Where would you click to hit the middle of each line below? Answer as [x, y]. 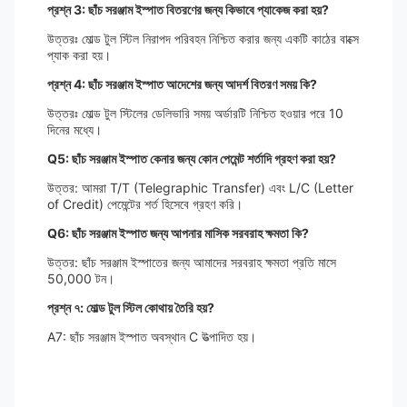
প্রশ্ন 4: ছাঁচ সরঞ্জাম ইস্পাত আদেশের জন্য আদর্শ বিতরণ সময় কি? [182, 84]
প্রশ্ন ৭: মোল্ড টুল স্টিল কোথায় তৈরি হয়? [131, 308]
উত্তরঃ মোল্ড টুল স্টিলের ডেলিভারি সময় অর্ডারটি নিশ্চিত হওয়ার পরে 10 [195, 113]
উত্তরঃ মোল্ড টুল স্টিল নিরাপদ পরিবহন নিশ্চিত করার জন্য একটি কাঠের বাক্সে [203, 39]
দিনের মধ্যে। [74, 129]
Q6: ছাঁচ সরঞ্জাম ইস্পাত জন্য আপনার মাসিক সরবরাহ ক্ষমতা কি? [178, 233]
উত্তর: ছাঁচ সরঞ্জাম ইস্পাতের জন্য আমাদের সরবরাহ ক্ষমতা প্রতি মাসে [192, 262]
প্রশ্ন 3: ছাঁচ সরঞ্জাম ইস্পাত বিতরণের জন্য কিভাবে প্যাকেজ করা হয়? [188, 10]
